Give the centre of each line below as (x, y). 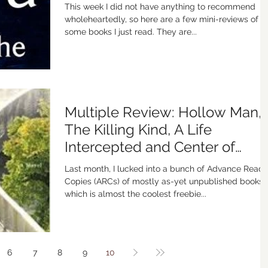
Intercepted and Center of (150, 147)
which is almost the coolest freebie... (135, 194)
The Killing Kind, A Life (138, 130)
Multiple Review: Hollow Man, (163, 112)
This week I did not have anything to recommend (160, 7)
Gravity (88, 165)
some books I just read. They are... (131, 32)
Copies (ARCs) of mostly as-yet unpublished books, (165, 182)
